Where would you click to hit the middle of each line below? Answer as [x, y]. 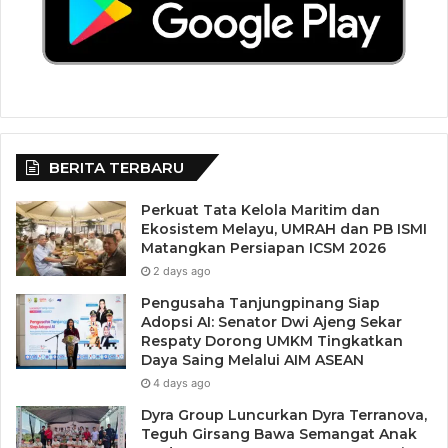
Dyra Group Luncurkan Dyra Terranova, [284, 415]
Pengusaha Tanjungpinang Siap [260, 303]
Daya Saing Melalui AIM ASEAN [252, 360]
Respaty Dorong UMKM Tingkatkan [272, 341]
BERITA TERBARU [116, 168]
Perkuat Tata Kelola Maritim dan [260, 210]
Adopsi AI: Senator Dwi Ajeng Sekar [271, 322]
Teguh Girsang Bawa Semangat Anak [279, 434]
